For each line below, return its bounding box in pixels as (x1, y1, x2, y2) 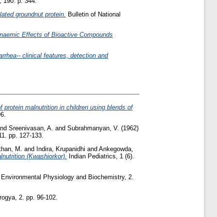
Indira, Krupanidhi (36, 145, 85, 153)
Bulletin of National (66, 10, 121, 18)
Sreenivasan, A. (9, 124, 53, 132)
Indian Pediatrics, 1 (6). (67, 152, 134, 160)
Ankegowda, (99, 145, 133, 153)
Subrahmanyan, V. (67, 124, 119, 132)
